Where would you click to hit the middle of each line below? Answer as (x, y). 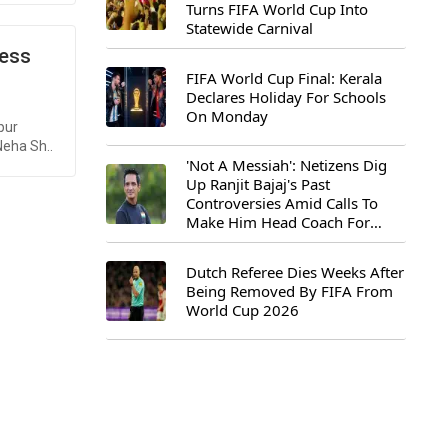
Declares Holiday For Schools (286, 96)
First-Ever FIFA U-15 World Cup (293, 241)
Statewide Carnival (249, 28)
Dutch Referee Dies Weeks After (295, 271)
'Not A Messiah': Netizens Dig (286, 165)
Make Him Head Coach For (278, 222)
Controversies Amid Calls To (282, 203)
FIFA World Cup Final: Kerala (284, 77)
